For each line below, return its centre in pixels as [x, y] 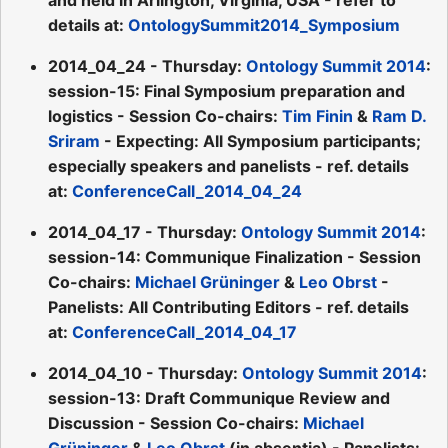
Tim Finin [317, 115]
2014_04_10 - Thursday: [145, 372]
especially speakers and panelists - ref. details [228, 165]
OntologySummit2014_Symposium [264, 24]
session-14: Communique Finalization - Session [234, 256]
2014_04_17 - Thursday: [144, 231]
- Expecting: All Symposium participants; [260, 140]
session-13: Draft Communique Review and [219, 397]
